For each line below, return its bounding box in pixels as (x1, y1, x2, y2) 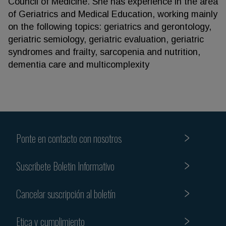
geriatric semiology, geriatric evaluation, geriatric (8, 34, 204, 44)
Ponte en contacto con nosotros (16, 130, 122, 146)
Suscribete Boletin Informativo (16, 158, 115, 174)
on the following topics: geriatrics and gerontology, (8, 22, 211, 32)
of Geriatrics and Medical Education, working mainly (8, 9, 217, 19)
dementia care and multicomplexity (8, 60, 149, 70)
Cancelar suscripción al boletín (16, 186, 116, 201)
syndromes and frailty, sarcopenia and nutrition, (8, 47, 200, 57)
